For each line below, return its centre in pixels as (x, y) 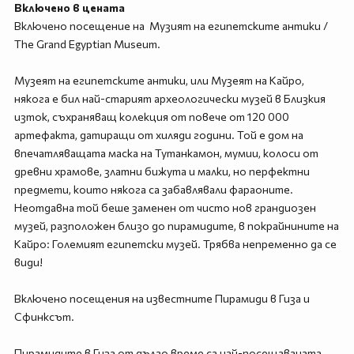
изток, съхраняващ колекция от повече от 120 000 (151, 117)
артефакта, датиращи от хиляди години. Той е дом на (158, 135)
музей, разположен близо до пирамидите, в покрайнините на (176, 226)
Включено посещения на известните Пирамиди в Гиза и (162, 298)
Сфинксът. (44, 316)
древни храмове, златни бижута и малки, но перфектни (162, 171)
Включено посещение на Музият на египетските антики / (171, 26)
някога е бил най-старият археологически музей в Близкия (169, 98)
